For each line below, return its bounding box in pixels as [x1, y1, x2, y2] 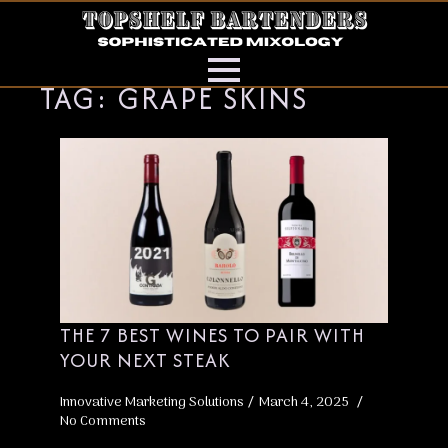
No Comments [60, 409, 145, 433]
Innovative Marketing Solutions [60, 390, 243, 414]
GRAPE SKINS [118, 77, 308, 120]
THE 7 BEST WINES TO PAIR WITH [60, 320, 365, 349]
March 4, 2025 [259, 390, 352, 414]
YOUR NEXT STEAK [60, 345, 231, 374]
